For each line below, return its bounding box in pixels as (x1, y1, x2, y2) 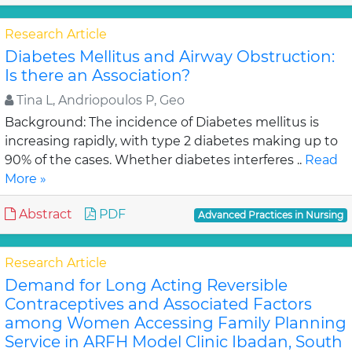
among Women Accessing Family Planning (5, 313, 346, 332)
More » (5, 171, 46, 186)
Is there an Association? (5, 66, 190, 85)
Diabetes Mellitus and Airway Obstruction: (5, 47, 335, 66)
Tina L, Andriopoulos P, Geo (13, 93, 185, 108)
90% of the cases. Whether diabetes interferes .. (5, 152, 305, 167)
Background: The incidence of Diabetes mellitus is (5, 115, 319, 130)
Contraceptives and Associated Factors (5, 295, 312, 313)
